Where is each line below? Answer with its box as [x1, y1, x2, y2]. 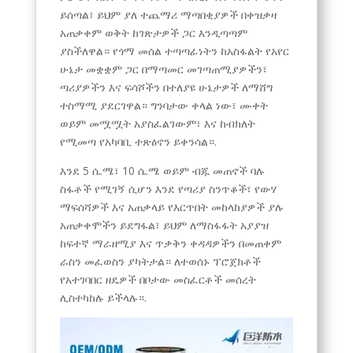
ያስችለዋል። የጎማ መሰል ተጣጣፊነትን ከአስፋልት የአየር [59, 43, 289, 58]
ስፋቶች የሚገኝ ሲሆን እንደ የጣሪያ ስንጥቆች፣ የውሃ [59, 180, 277, 196]
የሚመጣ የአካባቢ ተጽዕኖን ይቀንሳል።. [59, 133, 217, 149]
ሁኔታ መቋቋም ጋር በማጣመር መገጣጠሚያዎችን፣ [59, 61, 267, 76]
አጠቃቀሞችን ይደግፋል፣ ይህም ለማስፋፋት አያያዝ [59, 217, 269, 232]
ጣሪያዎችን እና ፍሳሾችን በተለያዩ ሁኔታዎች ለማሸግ [59, 79, 273, 95]
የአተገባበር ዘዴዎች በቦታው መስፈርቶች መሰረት [59, 271, 256, 287]
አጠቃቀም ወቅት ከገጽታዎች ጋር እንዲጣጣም [59, 24, 247, 40]
